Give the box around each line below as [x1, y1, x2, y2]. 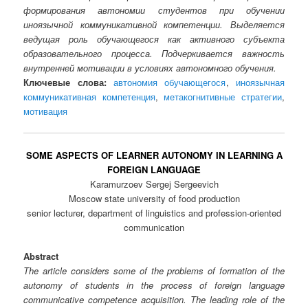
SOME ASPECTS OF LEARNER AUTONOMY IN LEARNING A [25, 148, 283, 162]
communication [124, 221, 184, 234]
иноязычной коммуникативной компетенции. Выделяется [23, 17, 285, 31]
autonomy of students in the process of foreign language [23, 278, 285, 292]
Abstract [23, 250, 59, 263]
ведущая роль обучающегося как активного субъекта [23, 32, 285, 45]
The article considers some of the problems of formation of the [23, 264, 285, 278]
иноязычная [235, 75, 285, 89]
